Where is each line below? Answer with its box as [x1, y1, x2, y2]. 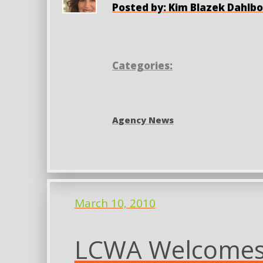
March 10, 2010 [74, 195, 156, 211]
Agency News [112, 114, 174, 126]
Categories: [112, 58, 173, 72]
